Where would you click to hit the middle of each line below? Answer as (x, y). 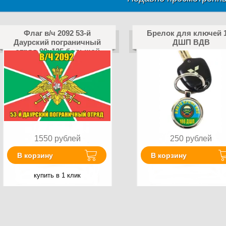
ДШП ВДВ (191, 42)
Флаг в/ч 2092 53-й (57, 33)
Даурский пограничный (57, 42)
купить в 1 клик (57, 176)
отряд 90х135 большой (57, 51)
